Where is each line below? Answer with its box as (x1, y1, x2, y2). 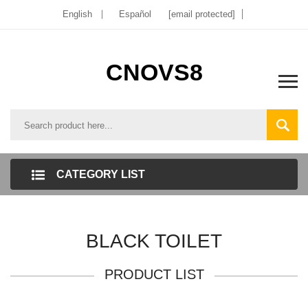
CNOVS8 (105, 59, 203, 85)
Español (119, 9, 151, 19)
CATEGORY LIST (56, 168, 145, 180)
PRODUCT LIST (104, 267, 204, 282)
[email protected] (168, 9, 235, 19)
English (63, 9, 92, 19)
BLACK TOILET (86, 230, 222, 252)
